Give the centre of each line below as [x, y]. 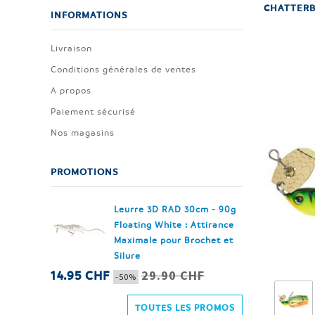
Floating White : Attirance [174, 224]
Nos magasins [83, 132]
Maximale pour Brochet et [174, 240]
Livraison [71, 48]
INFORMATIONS [89, 14]
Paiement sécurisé [93, 111]
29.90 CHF [173, 275]
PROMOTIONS [85, 171]
